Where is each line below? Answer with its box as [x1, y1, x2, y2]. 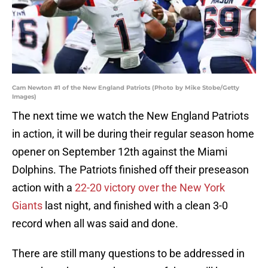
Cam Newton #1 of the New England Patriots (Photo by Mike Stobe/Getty [12, 84, 239, 92]
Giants [12, 199, 42, 212]
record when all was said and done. [12, 217, 178, 230]
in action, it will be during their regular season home [12, 127, 254, 141]
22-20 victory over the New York [75, 181, 225, 194]
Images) [12, 93, 36, 101]
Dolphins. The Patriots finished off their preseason [12, 163, 249, 176]
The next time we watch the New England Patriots [12, 109, 249, 123]
